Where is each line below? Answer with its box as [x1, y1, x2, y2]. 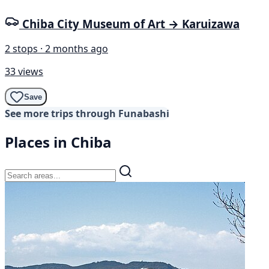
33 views [5, 65, 43, 79]
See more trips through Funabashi [5, 107, 169, 121]
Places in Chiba [5, 132, 112, 153]
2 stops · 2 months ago [5, 42, 108, 56]
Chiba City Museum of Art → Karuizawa [22, 16, 240, 31]
